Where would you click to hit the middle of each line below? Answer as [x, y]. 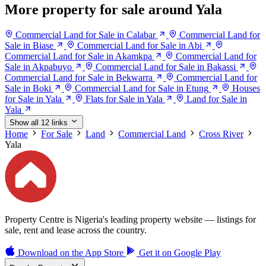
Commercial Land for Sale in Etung [142, 88]
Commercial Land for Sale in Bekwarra [79, 78]
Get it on [155, 252]
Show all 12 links [39, 123]
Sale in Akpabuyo [38, 67]
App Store [104, 252]
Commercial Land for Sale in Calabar [85, 35]
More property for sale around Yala [113, 10]
